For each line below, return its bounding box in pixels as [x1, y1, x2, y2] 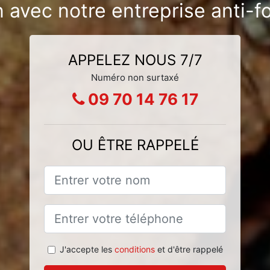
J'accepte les [59, 243, 115, 254]
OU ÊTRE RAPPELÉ [71, 136, 199, 154]
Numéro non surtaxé [91, 71, 179, 83]
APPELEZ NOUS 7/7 [67, 51, 202, 69]
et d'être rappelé [154, 243, 223, 254]
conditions [114, 243, 155, 254]
